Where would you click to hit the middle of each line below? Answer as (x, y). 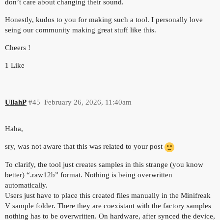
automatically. (26, 185)
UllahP (16, 102)
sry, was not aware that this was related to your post (85, 147)
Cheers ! (18, 48)
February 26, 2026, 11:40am (88, 102)
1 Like (15, 66)
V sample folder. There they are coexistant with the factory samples (108, 206)
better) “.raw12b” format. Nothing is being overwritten (89, 175)
